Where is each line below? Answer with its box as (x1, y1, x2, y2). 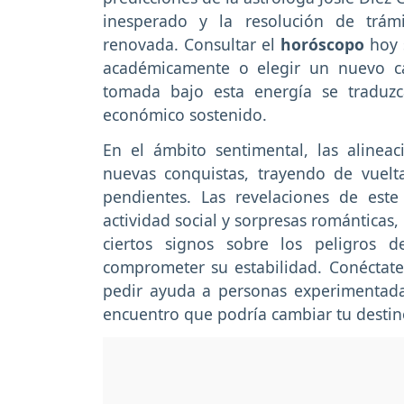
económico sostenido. (103, 104, 267, 126)
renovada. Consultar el (103, 33, 280, 56)
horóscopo (280, 33, 364, 56)
